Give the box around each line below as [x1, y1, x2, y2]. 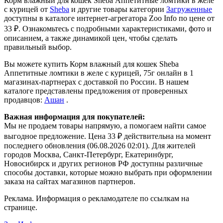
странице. [4, 203, 37, 212]
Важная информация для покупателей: [4, 112, 145, 121]
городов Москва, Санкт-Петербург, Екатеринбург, [4, 150, 173, 159]
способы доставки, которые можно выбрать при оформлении [4, 168, 212, 177]
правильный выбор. [4, 43, 72, 52]
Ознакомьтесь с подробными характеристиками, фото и [20, 24, 212, 33]
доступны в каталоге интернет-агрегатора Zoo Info [4, 14, 179, 23]
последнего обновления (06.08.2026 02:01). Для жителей [4, 141, 196, 150]
